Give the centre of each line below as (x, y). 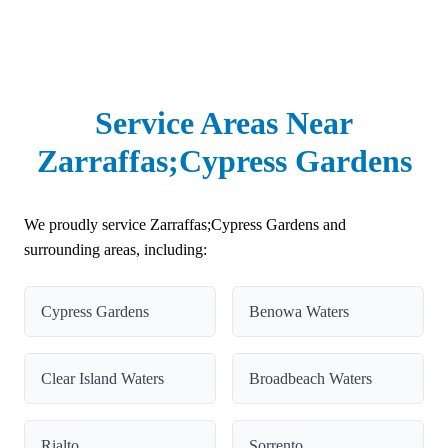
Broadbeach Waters (310, 378)
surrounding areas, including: (115, 249)
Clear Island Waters (102, 378)
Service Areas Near (224, 122)
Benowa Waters (299, 311)
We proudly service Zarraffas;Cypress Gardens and (185, 224)
